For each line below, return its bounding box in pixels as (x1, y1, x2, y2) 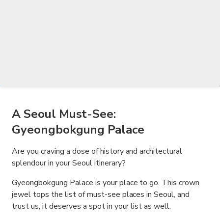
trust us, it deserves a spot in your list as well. (12, 201, 171, 212)
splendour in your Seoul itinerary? (12, 158, 126, 168)
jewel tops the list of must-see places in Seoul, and (12, 189, 190, 200)
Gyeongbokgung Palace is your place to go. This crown (12, 177, 200, 188)
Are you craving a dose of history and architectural (12, 146, 183, 157)
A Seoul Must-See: (12, 106, 116, 122)
